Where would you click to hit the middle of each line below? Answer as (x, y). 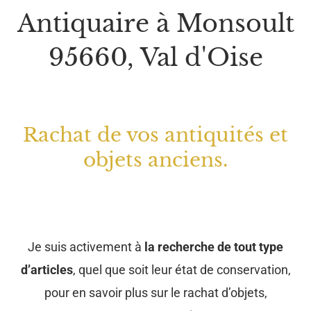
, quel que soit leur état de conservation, (182, 269)
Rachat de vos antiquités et (155, 135)
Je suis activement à (86, 246)
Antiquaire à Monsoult (155, 23)
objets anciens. (155, 160)
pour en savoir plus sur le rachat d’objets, (155, 292)
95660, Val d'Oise (155, 57)
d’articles (47, 269)
